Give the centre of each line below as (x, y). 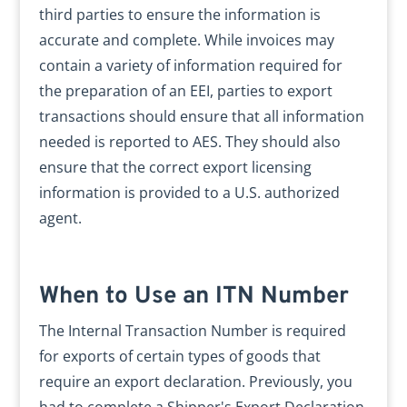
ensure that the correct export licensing (175, 167)
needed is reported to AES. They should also (189, 142)
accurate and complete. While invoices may (186, 40)
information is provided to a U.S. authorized (189, 193)
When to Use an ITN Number (194, 297)
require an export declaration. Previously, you (195, 382)
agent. (60, 218)
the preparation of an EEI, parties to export (185, 91)
